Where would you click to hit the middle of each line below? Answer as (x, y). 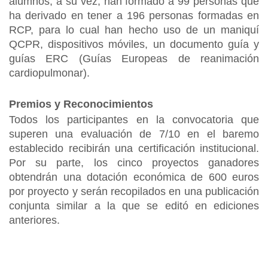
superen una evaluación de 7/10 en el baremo (134, 134)
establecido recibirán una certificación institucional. (134, 148)
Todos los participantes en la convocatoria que (134, 120)
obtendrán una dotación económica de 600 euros (134, 177)
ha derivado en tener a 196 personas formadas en (134, 16)
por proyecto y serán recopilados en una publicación (134, 191)
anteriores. (34, 220)
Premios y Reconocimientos (81, 104)
